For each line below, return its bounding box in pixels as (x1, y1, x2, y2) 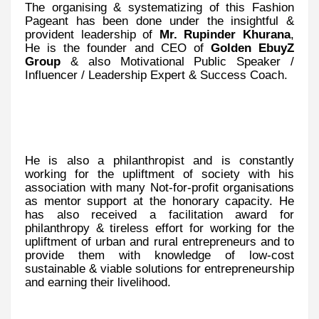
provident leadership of (25, 26, 159, 41)
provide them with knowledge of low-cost (25, 247, 294, 262)
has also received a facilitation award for (25, 206, 294, 221)
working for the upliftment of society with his (25, 166, 294, 181)
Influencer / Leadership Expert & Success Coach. (25, 67, 288, 82)
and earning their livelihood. (25, 274, 171, 289)
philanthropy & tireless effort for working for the (25, 220, 294, 235)
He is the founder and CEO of (25, 40, 211, 55)
